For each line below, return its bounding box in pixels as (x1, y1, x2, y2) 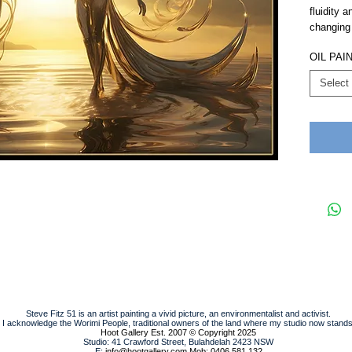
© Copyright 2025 (189, 327, 256, 337)
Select (320, 76, 349, 89)
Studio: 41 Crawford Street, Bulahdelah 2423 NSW (83, 336, 273, 346)
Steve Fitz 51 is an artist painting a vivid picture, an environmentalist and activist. (26, 308, 331, 318)
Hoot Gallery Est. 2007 (101, 327, 187, 337)
